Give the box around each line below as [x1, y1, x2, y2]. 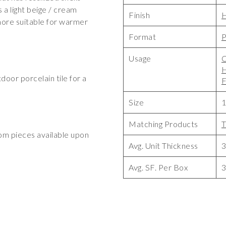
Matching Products [129, 119, 198, 129]
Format [129, 32, 156, 41]
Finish [129, 10, 150, 20]
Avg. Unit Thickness [129, 141, 198, 150]
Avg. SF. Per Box [129, 162, 188, 172]
